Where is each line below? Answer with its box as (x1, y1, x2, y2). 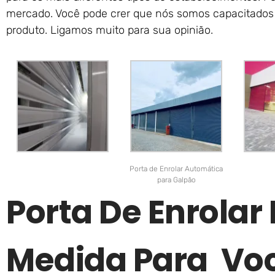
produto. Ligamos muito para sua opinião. (6, 23, 213, 37)
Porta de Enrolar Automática (130, 164, 223, 173)
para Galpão (157, 175, 196, 184)
